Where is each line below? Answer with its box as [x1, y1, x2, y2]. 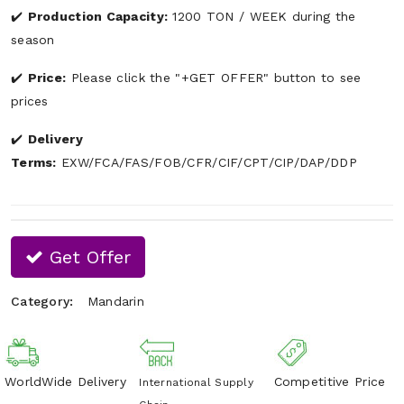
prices [11, 93, 49, 108]
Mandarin [87, 293, 145, 308]
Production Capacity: [27, 8, 169, 23]
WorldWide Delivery [5, 373, 127, 389]
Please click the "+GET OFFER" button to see [66, 69, 362, 85]
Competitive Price [273, 373, 386, 389]
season [11, 32, 55, 47]
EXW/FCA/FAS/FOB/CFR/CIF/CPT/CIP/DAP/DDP [56, 154, 357, 170]
